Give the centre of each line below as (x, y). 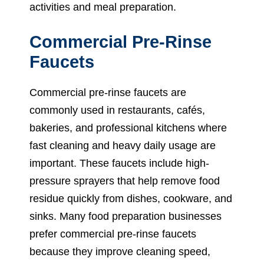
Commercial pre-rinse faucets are (108, 92)
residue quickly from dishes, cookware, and (131, 198)
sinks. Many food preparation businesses (126, 216)
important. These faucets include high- (119, 163)
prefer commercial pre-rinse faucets (113, 234)
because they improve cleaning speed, (120, 251)
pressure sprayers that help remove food (125, 181)
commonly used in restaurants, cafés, (117, 110)
